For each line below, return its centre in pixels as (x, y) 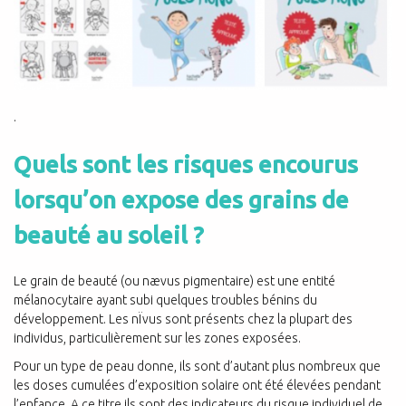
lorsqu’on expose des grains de (181, 199)
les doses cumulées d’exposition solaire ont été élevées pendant (197, 386)
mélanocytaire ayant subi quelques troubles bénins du (165, 300)
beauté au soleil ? (109, 235)
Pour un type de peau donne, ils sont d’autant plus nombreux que (197, 367)
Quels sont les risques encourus (186, 164)
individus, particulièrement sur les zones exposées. (157, 338)
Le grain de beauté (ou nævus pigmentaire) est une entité (174, 281)
